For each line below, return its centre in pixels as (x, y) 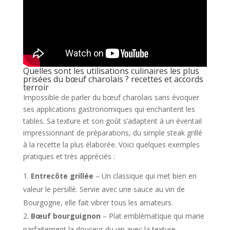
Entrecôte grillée (62, 176)
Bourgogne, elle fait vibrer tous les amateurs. (98, 202)
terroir (36, 87)
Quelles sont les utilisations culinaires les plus (111, 71)
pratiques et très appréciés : (69, 156)
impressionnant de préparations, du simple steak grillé (112, 132)
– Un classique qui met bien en (145, 176)
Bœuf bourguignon (65, 216)
